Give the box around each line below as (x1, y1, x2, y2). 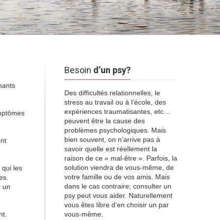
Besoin (64, 65, 93, 75)
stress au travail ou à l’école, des (64, 98, 166, 106)
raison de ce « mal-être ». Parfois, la (64, 154, 177, 162)
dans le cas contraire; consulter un (64, 182, 171, 190)
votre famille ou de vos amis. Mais (64, 173, 170, 181)
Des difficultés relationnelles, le (64, 89, 160, 97)
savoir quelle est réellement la (64, 145, 157, 153)
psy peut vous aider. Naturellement (64, 192, 172, 199)
